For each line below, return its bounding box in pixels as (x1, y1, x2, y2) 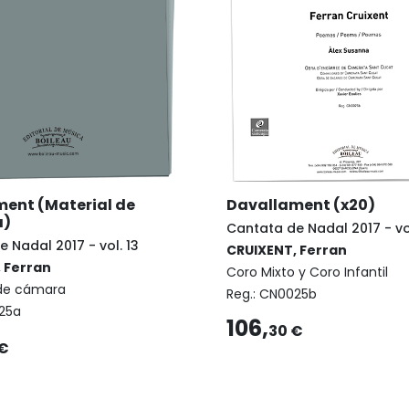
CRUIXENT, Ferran (226, 241, 347, 260)
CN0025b (259, 285, 317, 304)
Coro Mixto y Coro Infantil (226, 263, 388, 282)
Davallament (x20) (226, 194, 375, 216)
